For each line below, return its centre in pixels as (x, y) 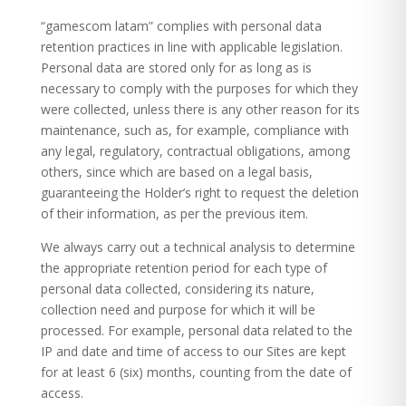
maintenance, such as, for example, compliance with (194, 130)
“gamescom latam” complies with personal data (181, 26)
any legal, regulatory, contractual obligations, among (195, 151)
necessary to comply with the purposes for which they (199, 88)
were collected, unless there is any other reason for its (200, 109)
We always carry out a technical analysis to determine (198, 247)
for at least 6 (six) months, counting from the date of (196, 372)
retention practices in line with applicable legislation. (191, 47)
